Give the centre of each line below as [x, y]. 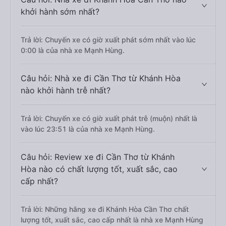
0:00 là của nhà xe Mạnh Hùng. [73, 50]
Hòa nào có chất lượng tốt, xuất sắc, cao [99, 169]
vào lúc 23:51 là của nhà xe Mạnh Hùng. [88, 129]
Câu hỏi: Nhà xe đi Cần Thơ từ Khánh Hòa [101, 78]
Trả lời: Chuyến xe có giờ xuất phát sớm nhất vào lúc [108, 40]
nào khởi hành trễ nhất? [66, 90]
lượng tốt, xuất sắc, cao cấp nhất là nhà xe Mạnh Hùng [112, 220]
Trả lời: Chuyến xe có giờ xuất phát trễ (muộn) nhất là [109, 118]
